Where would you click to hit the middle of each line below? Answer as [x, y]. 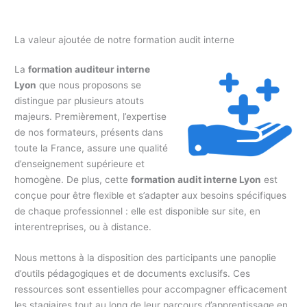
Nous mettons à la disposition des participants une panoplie [146, 257]
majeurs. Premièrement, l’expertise [91, 116]
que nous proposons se [89, 85]
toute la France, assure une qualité [91, 148]
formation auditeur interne [89, 69]
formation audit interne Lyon [196, 179]
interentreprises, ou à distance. [83, 226]
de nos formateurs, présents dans [89, 132]
